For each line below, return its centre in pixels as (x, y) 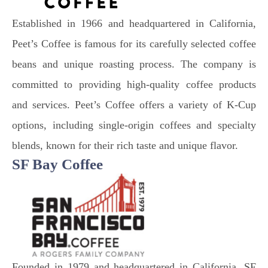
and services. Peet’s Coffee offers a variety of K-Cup (134, 105)
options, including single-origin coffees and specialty (134, 125)
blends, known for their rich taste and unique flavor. (125, 145)
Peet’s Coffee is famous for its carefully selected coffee (134, 44)
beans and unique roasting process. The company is (134, 64)
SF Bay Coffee (59, 164)
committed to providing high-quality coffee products (134, 84)
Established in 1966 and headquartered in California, (134, 23)
